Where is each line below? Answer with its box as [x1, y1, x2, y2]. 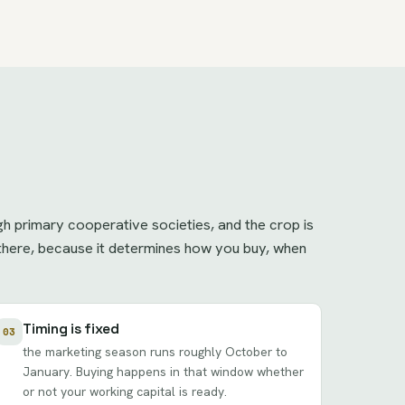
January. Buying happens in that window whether [23, 363, 305, 381]
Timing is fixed [23, 320, 119, 339]
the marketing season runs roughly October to [23, 344, 288, 361]
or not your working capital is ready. [23, 383, 228, 400]
